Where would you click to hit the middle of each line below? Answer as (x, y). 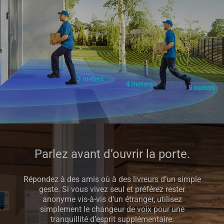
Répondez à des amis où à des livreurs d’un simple (112, 180)
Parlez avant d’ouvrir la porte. (112, 154)
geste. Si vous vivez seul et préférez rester (112, 190)
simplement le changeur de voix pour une (112, 210)
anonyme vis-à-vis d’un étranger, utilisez (112, 200)
